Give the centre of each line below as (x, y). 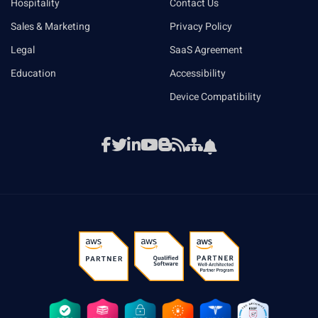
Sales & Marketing (50, 26)
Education (33, 73)
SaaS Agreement (206, 50)
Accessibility (198, 73)
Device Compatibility (215, 97)
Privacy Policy (201, 26)
